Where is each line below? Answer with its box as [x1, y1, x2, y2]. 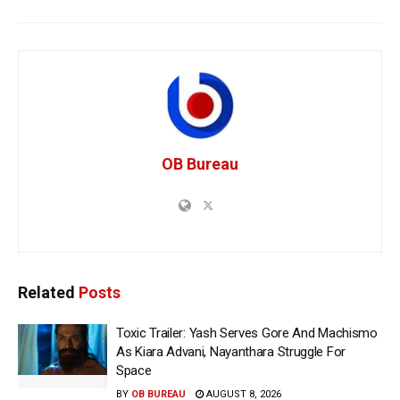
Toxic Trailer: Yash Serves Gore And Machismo [116, 325, 378, 342]
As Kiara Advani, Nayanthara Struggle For [116, 344, 346, 361]
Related [18, 283, 75, 303]
